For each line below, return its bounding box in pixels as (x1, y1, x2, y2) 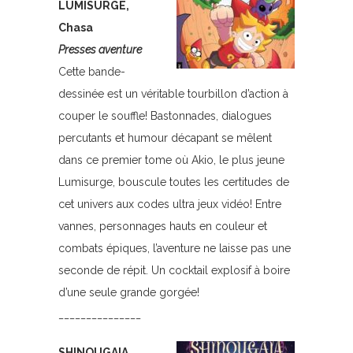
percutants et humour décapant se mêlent (58, 132, 272, 144)
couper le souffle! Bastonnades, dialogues (58, 110, 272, 122)
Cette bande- (58, 65, 125, 78)
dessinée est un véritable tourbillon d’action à (58, 87, 288, 100)
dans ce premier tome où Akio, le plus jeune (58, 154, 284, 166)
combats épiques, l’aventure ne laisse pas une (58, 242, 291, 255)
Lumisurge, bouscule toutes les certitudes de (58, 176, 289, 188)
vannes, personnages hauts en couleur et (58, 220, 267, 232)
